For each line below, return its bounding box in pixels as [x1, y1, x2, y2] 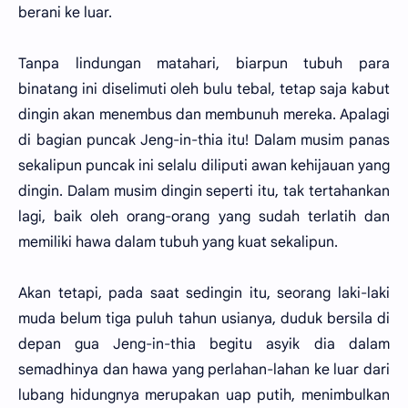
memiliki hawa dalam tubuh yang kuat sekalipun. [18, 233, 338, 251]
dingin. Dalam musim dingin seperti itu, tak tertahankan [18, 182, 390, 200]
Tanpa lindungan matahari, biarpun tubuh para [18, 55, 390, 73]
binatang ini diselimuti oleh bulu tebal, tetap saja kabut [18, 80, 390, 98]
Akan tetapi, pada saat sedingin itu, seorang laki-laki [18, 284, 390, 302]
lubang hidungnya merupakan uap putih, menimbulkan [18, 386, 390, 404]
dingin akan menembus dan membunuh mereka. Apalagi [18, 106, 390, 124]
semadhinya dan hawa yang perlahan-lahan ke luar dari [18, 361, 390, 379]
